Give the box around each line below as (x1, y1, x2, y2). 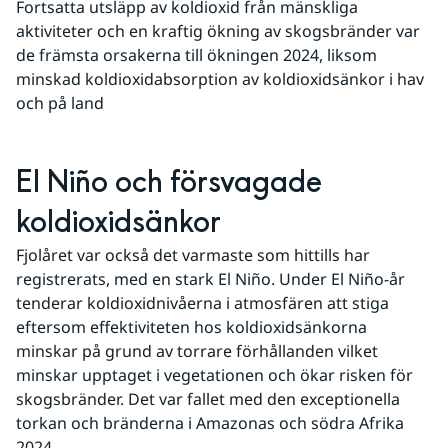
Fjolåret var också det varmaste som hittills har (16, 243, 370, 266)
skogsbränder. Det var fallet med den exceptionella (16, 387, 400, 410)
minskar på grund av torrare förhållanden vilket (16, 339, 378, 362)
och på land (16, 91, 104, 114)
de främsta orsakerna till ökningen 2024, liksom (16, 43, 377, 66)
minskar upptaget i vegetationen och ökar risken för (16, 363, 413, 386)
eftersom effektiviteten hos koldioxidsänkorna (16, 315, 367, 338)
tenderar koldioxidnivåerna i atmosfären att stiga (16, 291, 389, 314)
